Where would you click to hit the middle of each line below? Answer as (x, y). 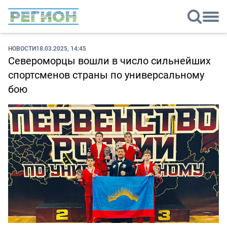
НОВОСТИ (22, 48)
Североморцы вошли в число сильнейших (109, 61)
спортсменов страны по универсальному (106, 75)
